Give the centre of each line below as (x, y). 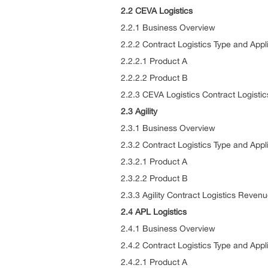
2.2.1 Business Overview (168, 28)
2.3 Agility (139, 111)
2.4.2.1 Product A (154, 262)
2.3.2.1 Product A (154, 162)
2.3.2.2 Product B (154, 178)
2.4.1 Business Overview (168, 229)
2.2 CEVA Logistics (157, 11)
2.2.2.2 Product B (154, 78)
